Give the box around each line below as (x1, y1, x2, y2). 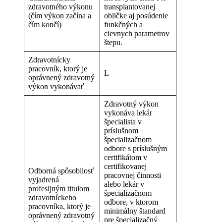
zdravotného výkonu (28, 2, 93, 11)
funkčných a (104, 20, 143, 29)
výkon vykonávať (28, 82, 84, 91)
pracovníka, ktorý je (28, 202, 91, 211)
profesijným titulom (28, 184, 89, 193)
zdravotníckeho (28, 193, 76, 202)
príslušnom (104, 126, 138, 135)
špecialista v (104, 117, 142, 126)
